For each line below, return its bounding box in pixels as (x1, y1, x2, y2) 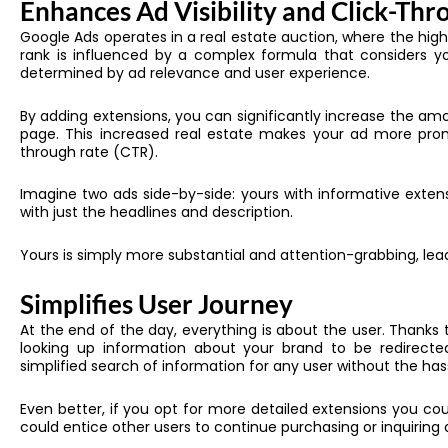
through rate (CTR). (20, 141, 162, 162)
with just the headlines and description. (20, 202, 297, 223)
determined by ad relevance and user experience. (20, 63, 374, 84)
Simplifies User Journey (20, 288, 293, 321)
